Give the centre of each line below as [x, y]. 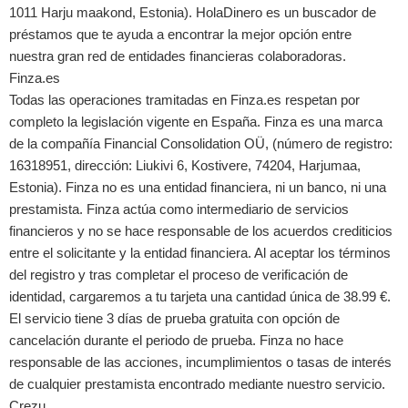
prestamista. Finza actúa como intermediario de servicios [179, 209]
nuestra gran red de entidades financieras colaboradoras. [178, 56]
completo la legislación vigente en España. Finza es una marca [196, 122]
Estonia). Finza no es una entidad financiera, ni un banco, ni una [198, 188]
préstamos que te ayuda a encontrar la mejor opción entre [180, 35]
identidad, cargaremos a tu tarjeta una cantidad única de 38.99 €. [200, 297]
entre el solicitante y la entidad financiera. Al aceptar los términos [200, 253]
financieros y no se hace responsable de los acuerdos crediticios [201, 231]
